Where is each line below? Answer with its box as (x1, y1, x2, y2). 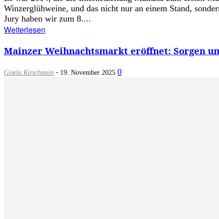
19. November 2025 (60, 68, 115, 76)
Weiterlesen (4, 24, 45, 36)
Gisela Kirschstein (4, 68, 54, 76)
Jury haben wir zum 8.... (4, 14, 91, 24)
